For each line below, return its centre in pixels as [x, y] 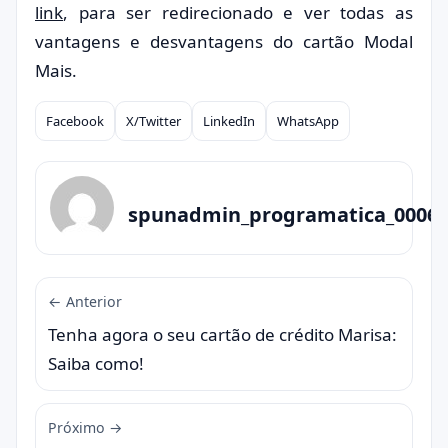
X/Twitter [153, 121]
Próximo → [85, 427]
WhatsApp [308, 121]
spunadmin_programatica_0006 [283, 214]
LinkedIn [229, 121]
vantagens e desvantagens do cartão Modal [224, 41]
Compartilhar [87, 134]
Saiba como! [96, 363]
